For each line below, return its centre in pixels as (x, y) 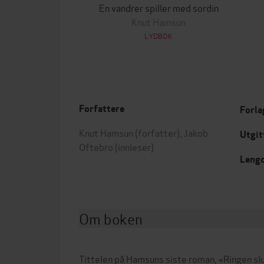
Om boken (111, 218)
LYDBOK (159, 36)
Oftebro (96, 146)
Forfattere (102, 109)
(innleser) (133, 146)
